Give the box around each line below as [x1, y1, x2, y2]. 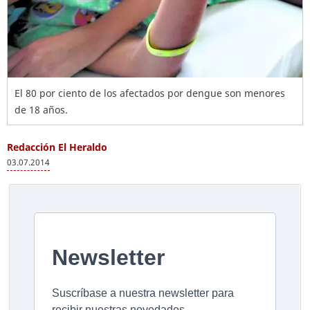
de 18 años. [15, 103, 68, 116]
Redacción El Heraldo [7, 140, 107, 154]
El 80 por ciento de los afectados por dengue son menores [15, 86, 285, 100]
